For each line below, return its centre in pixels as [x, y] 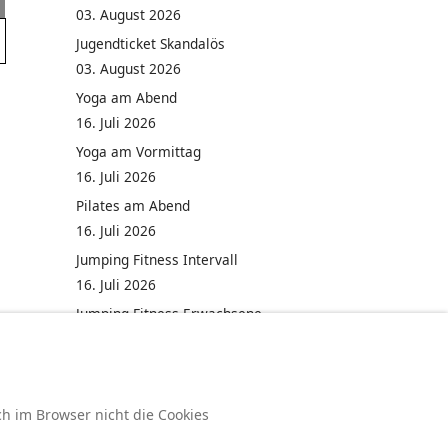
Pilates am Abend [133, 205]
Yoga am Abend [126, 97]
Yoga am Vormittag [138, 151]
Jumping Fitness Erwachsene [169, 313]
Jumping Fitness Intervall [157, 259]
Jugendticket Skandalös [150, 43]
